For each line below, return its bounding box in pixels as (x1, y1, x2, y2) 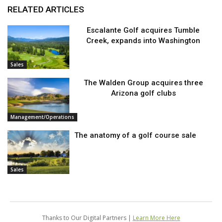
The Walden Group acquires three (83, 78, 203, 88)
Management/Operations (10, 113, 74, 120)
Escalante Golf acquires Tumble (87, 26, 200, 35)
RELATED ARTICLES (7, 4, 84, 15)
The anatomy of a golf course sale (74, 130, 197, 140)
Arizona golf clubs (111, 89, 176, 98)
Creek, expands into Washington (86, 36, 201, 46)
